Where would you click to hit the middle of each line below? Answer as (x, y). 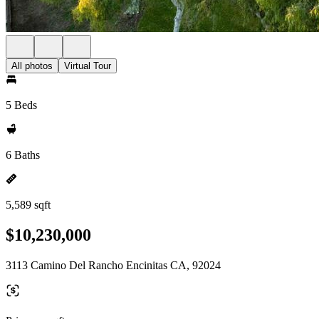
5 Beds (21, 105)
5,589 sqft (28, 205)
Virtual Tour (88, 66)
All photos (32, 66)
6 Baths (23, 155)
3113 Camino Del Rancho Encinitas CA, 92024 (113, 265)
